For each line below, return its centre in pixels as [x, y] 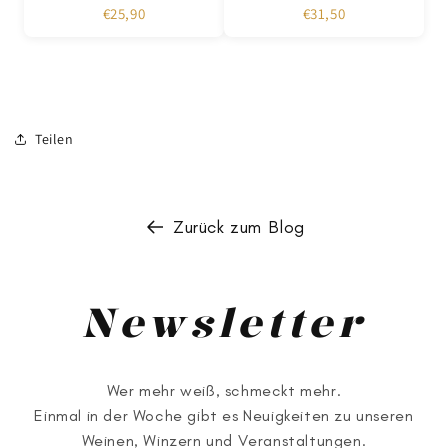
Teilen [54, 138]
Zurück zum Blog [239, 227]
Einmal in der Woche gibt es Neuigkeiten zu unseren [224, 415]
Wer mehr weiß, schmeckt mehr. [224, 390]
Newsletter [224, 321]
